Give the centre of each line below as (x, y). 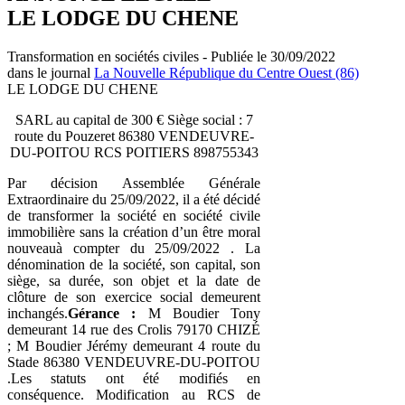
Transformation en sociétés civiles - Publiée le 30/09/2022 (171, 56)
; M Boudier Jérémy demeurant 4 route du (134, 345)
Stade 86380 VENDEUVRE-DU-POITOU (134, 362)
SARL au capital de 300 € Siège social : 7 (134, 119)
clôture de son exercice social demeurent (134, 297)
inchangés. (38, 313)
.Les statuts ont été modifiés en (134, 378)
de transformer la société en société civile (134, 215)
